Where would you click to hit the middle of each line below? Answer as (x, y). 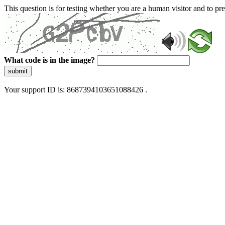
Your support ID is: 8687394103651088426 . (76, 90)
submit (18, 71)
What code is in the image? (49, 60)
